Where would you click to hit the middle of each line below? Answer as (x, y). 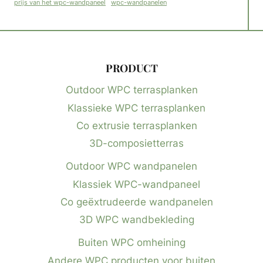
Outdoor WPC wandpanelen (131, 166)
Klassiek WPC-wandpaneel (136, 184)
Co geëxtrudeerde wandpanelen (136, 202)
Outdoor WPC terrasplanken (131, 90)
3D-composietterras (136, 144)
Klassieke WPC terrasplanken (136, 108)
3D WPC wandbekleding (136, 220)
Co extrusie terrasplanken (136, 126)
